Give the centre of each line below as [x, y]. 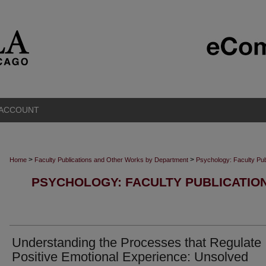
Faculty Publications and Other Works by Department [111, 160]
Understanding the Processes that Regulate [137, 243]
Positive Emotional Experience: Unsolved [130, 257]
